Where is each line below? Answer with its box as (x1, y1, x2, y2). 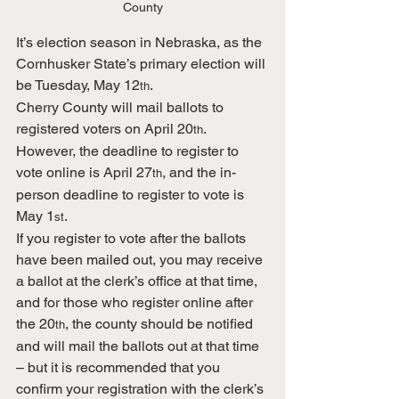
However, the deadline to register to (16, 142, 242, 160)
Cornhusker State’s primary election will (16, 55, 269, 73)
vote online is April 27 (16, 164, 152, 182)
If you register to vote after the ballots (16, 230, 249, 248)
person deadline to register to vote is (16, 186, 248, 204)
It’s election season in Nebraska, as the (16, 34, 265, 52)
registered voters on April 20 (16, 120, 193, 138)
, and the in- (162, 164, 236, 182)
